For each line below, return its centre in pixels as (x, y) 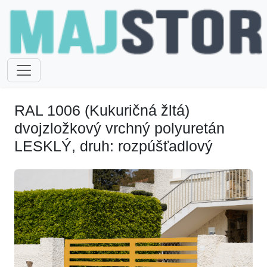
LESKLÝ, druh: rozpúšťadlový (114, 146)
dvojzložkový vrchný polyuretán (119, 128)
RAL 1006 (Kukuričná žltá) (102, 110)
